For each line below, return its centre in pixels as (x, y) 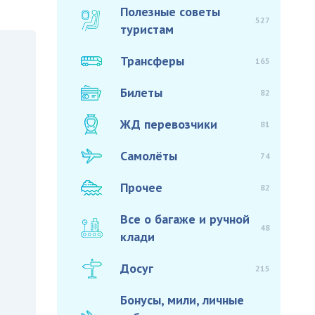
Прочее (142, 187)
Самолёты (149, 156)
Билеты (142, 92)
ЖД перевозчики (169, 124)
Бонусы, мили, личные (182, 300)
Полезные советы (171, 12)
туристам (147, 29)
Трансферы (153, 61)
